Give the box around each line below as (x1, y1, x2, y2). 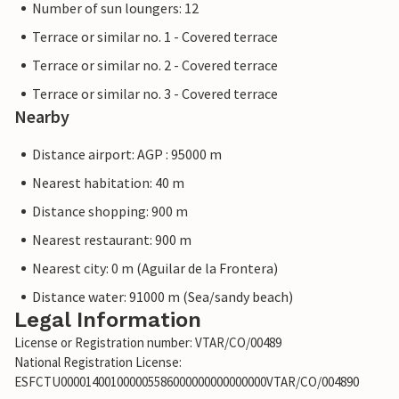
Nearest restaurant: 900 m (32, 231, 191, 249)
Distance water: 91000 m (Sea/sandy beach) (32, 288, 293, 306)
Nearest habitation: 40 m (32, 174, 184, 192)
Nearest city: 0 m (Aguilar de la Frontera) (32, 259, 278, 278)
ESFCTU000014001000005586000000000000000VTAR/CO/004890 (14, 373, 359, 391)
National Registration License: (14, 354, 182, 371)
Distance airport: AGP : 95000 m (32, 145, 222, 164)
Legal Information (14, 307, 201, 333)
